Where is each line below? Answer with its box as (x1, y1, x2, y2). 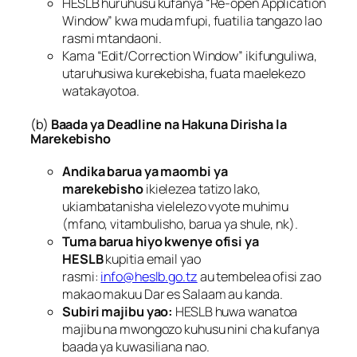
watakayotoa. (62, 81, 139, 100)
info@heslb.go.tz (100, 268, 198, 286)
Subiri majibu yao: (62, 303, 174, 321)
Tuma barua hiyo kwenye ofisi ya (62, 233, 259, 251)
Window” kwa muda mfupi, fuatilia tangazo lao (62, 11, 322, 29)
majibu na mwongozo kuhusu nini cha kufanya (62, 320, 320, 339)
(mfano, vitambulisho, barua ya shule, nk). (62, 215, 298, 233)
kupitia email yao (103, 250, 201, 269)
